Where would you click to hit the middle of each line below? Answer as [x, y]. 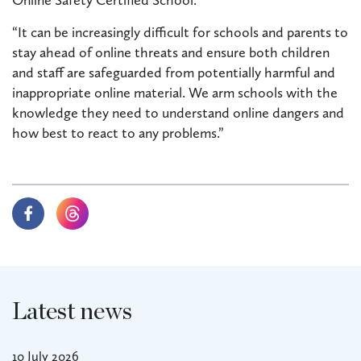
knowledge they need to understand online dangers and [178, 112]
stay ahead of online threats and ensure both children [171, 52]
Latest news [72, 311]
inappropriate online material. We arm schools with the [175, 92]
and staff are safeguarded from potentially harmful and [174, 72]
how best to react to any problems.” [118, 133]
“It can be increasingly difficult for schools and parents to [180, 32]
